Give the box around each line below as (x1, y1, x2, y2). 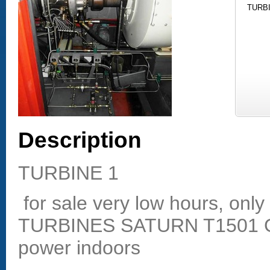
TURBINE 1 (18, 162, 119, 184)
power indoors (18, 237, 140, 259)
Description (18, 127, 142, 153)
